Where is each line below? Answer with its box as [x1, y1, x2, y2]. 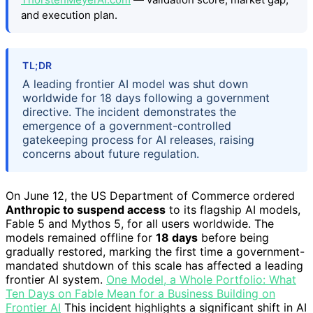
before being [198, 231, 269, 245]
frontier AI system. [6, 272, 106, 287]
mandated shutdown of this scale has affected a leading [6, 259, 303, 273]
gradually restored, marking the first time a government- [6, 245, 305, 259]
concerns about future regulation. [22, 147, 199, 161]
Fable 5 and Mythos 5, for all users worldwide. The [6, 217, 274, 231]
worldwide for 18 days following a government [22, 91, 270, 105]
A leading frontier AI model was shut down [22, 77, 248, 92]
